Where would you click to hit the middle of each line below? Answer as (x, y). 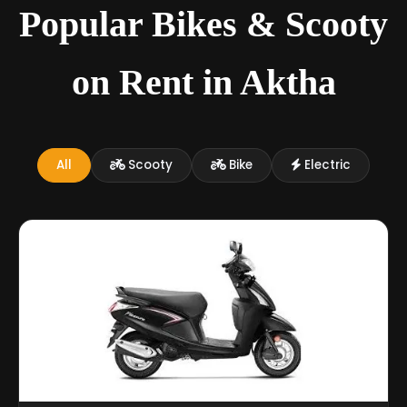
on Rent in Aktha (203, 82)
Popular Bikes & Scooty (203, 24)
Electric (326, 164)
